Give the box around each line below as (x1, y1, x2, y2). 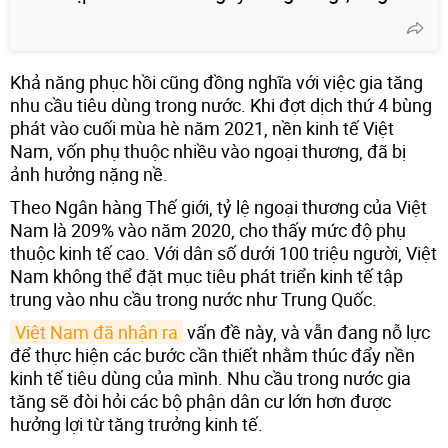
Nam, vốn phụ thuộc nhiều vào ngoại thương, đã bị (10, 138, 406, 163)
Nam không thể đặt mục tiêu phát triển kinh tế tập (10, 263, 403, 288)
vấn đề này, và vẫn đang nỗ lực (183, 319, 430, 344)
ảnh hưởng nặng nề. (10, 161, 168, 186)
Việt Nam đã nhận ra (15, 319, 178, 344)
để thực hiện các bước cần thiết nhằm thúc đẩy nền (10, 342, 415, 367)
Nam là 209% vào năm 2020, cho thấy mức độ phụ (10, 217, 406, 242)
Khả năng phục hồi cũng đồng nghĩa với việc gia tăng (10, 69, 423, 94)
